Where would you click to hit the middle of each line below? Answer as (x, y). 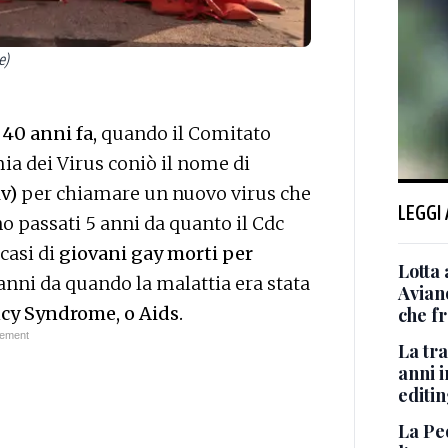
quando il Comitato (184, 134)
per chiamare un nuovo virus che (166, 194)
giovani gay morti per (156, 254)
